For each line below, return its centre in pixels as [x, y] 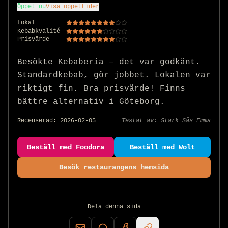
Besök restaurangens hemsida [114, 167]
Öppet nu [32, 6]
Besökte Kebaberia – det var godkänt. [109, 62]
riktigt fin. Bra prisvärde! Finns [101, 88]
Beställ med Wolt [162, 147]
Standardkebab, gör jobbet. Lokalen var [114, 75]
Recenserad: [39, 120]
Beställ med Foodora [66, 147]
